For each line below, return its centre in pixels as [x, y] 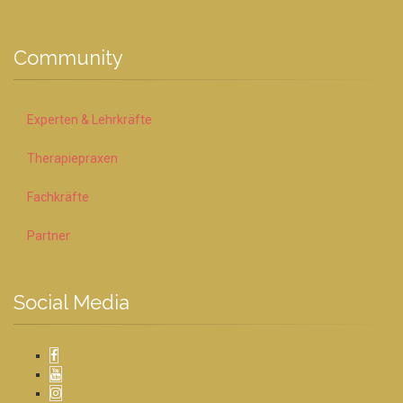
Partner [49, 235]
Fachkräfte [58, 197]
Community [68, 57]
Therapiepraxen [72, 158]
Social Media [72, 302]
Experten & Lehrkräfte [90, 119]
